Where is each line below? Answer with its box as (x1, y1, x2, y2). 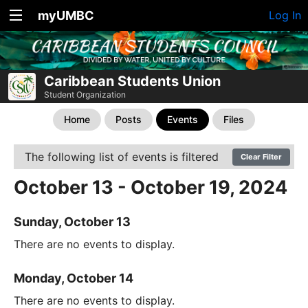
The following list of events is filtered (25, 150, 219, 164)
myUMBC (38, 8, 94, 23)
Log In (269, 8, 301, 22)
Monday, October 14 (14, 271, 133, 286)
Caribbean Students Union (44, 73, 221, 89)
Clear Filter (241, 152, 282, 162)
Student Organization (44, 89, 126, 100)
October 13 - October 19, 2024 (14, 176, 287, 199)
